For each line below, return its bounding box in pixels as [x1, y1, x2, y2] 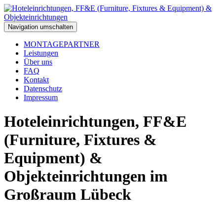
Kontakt [24, 75, 49, 84]
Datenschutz [24, 84, 62, 93]
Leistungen [24, 49, 58, 57]
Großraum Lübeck [4, 185, 131, 204]
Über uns [24, 58, 52, 66]
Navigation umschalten [8, 23, 73, 31]
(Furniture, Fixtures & [4, 131, 157, 149]
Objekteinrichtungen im [4, 167, 168, 185]
